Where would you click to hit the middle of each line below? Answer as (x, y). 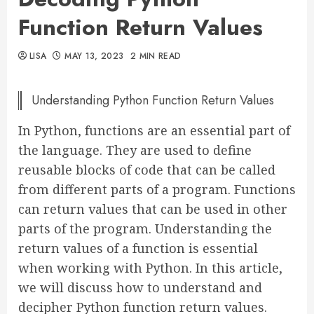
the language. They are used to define (135, 150)
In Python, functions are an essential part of (154, 130)
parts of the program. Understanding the (145, 228)
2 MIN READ (156, 56)
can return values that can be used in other (153, 209)
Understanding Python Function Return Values (153, 100)
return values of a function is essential (138, 248)
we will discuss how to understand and (140, 287)
